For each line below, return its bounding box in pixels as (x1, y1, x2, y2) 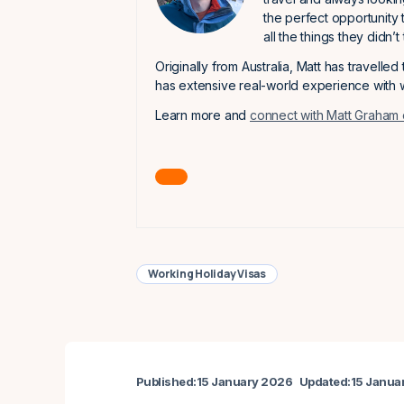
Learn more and (155, 107, 251, 123)
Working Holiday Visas (148, 266, 266, 281)
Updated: (299, 374, 351, 389)
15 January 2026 (196, 374, 293, 389)
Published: (136, 374, 197, 389)
